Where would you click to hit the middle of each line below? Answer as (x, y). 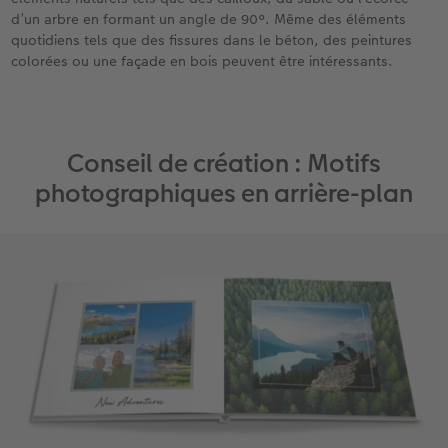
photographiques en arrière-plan (224, 193)
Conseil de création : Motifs (224, 163)
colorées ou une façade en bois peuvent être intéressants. (202, 61)
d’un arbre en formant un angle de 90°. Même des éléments (209, 19)
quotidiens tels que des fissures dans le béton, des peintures (212, 40)
